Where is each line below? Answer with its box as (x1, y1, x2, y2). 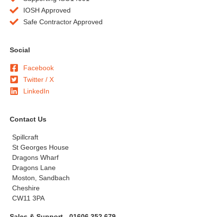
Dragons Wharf (12, 153, 59, 161)
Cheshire (12, 184, 40, 192)
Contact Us (10, 115, 46, 123)
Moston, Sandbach (12, 173, 70, 182)
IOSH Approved (23, 6, 71, 14)
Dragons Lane (12, 163, 56, 171)
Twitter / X (23, 75, 54, 83)
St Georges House (12, 143, 69, 151)
